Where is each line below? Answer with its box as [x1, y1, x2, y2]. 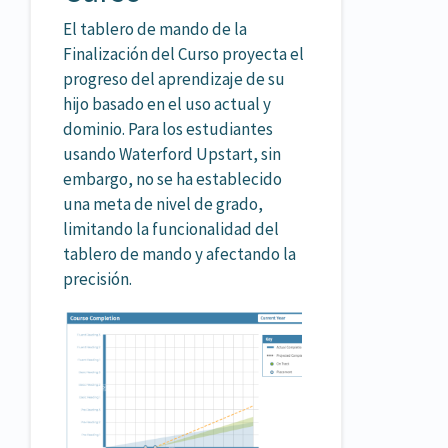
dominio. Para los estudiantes [63, 117, 273, 140]
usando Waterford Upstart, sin [63, 142, 281, 165]
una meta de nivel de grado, [63, 192, 263, 215]
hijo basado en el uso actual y [63, 92, 271, 115]
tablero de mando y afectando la [63, 242, 296, 265]
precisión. [63, 267, 132, 290]
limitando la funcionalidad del [63, 217, 279, 240]
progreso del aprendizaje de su [63, 67, 285, 90]
